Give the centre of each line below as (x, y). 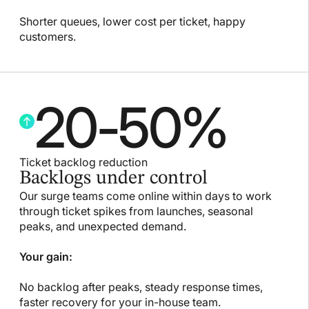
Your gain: (46, 256)
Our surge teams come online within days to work (146, 196)
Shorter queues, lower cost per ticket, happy (132, 21)
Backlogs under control (113, 178)
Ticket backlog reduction (83, 162)
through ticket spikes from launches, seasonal (136, 211)
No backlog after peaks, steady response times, (141, 287)
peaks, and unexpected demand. (103, 226)
